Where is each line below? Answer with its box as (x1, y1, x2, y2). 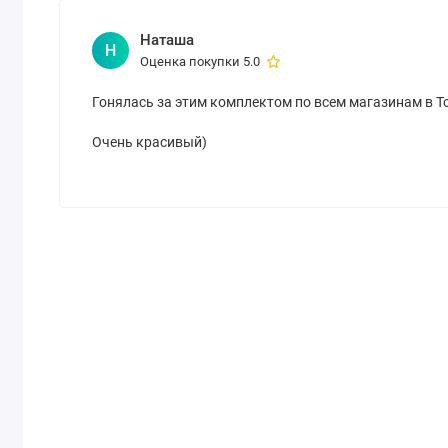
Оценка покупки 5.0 (139, 53, 263, 69)
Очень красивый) (92, 133, 208, 150)
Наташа (139, 31, 194, 50)
